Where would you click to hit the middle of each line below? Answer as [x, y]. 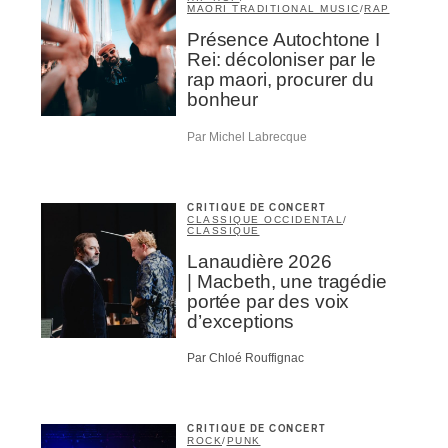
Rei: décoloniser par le [281, 60]
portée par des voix [268, 301]
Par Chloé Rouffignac [245, 358]
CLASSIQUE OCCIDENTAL [265, 219]
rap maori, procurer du [280, 80]
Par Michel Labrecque [247, 136]
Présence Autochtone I [283, 40]
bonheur [222, 100]
